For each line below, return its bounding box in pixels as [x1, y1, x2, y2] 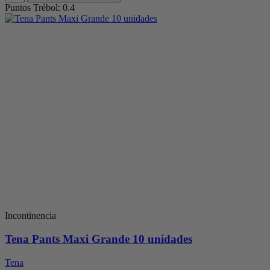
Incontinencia [5, 210, 56, 221]
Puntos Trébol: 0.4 [5, 2, 75, 13]
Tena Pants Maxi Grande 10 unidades [5, 233, 192, 246]
